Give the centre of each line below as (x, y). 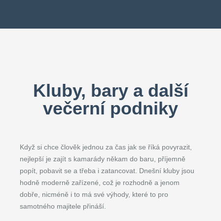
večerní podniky (110, 108)
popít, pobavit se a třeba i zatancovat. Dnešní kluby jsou (107, 171)
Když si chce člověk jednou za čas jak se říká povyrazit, (106, 147)
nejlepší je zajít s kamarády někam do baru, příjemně (103, 159)
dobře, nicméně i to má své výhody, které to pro (94, 194)
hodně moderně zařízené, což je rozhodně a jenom (100, 183)
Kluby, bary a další (110, 91)
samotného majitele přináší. (63, 206)
